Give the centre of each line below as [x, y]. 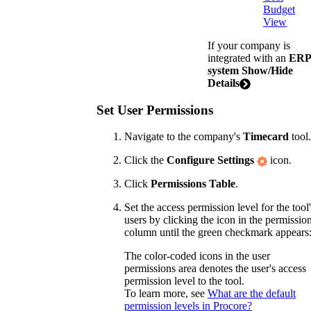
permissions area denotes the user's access [215, 269]
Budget [279, 9]
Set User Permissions [155, 110]
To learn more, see [166, 294]
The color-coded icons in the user [197, 256]
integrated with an [247, 58]
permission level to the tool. [184, 281]
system [223, 70]
